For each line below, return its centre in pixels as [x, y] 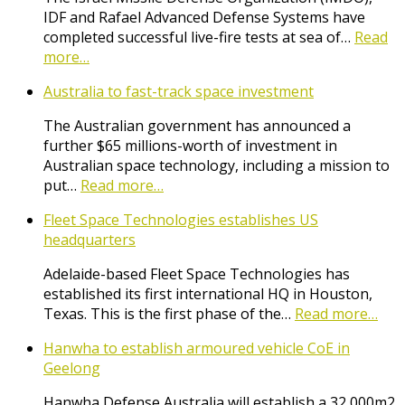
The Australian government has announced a [197, 126]
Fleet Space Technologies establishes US [181, 220]
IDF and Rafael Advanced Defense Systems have [204, 18]
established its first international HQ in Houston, [208, 294]
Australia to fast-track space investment [179, 92]
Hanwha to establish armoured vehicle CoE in [197, 348]
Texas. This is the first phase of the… [169, 314]
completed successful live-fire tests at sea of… [199, 38]
